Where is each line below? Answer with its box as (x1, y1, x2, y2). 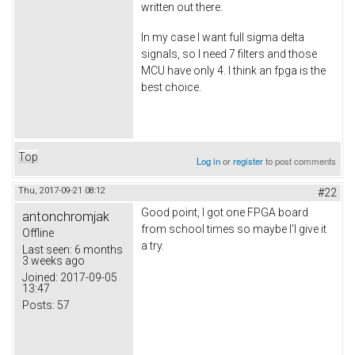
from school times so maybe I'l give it (141, 223, 326, 236)
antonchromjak (22, 208, 109, 225)
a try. (141, 239, 164, 253)
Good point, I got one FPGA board (141, 206, 308, 219)
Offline (22, 227, 54, 240)
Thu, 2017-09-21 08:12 (18, 185, 105, 197)
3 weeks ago (22, 254, 85, 268)
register (233, 155, 264, 168)
